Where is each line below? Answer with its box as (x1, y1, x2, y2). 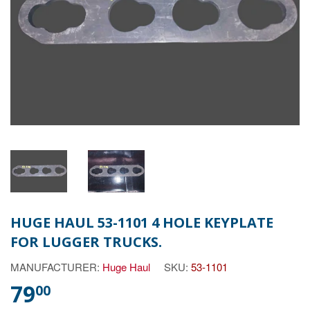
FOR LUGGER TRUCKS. (10, 232, 162, 251)
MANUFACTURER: (10, 259, 102, 274)
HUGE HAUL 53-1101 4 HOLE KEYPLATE (10, 213, 273, 232)
